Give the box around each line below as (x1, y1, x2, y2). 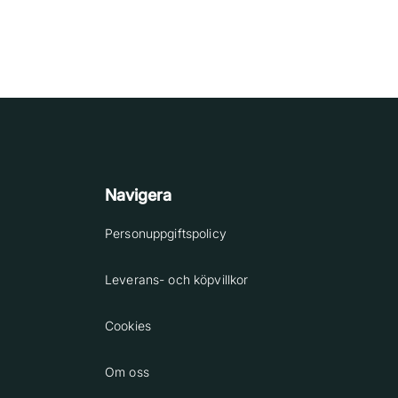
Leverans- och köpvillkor (105, 272, 249, 287)
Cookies (105, 318, 152, 333)
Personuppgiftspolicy (105, 226, 227, 241)
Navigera (105, 186, 171, 204)
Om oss (105, 364, 149, 379)
